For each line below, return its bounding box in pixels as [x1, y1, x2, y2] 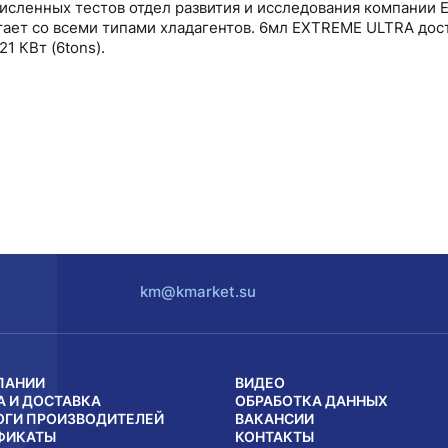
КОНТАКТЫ [235, 428, 314, 445]
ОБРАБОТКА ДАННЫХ [235, 392, 388, 409]
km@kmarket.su [140, 282, 256, 301]
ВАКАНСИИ [235, 410, 314, 427]
